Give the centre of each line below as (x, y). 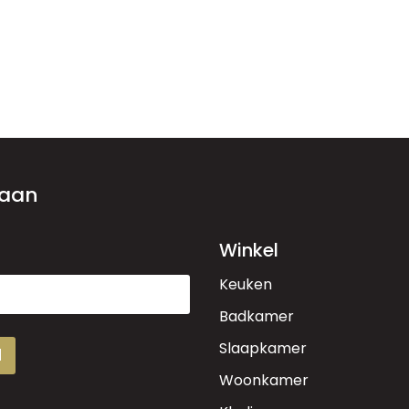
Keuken (246, 284)
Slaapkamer (263, 348)
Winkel (249, 250)
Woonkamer (264, 380)
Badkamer (257, 316)
